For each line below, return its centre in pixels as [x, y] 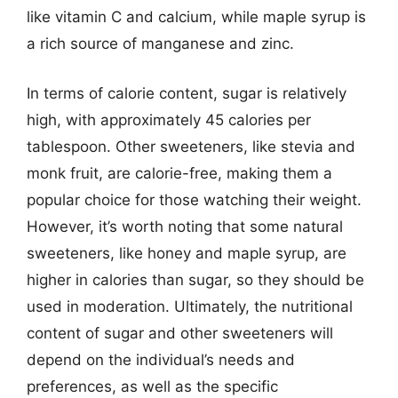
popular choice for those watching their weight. [194, 199]
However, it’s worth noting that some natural [185, 226]
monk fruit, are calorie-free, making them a [179, 173]
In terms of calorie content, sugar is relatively [187, 93]
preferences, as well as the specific [152, 386]
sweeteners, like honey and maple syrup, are [187, 253]
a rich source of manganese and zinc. [160, 44]
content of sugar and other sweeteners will [180, 333]
